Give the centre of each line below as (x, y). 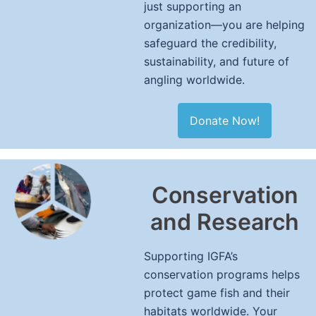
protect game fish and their (217, 293)
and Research (225, 222)
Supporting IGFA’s (191, 256)
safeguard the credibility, (210, 43)
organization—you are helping (224, 25)
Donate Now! (225, 121)
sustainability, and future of (217, 61)
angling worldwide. (194, 80)
